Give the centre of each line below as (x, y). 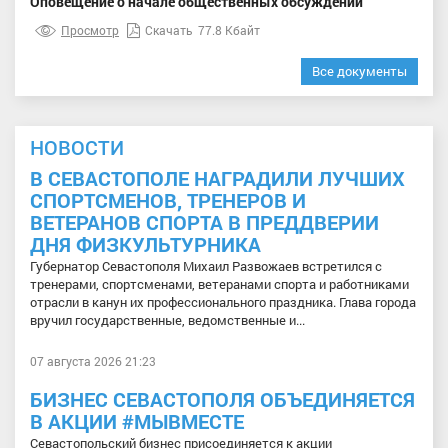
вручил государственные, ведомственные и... (167, 319)
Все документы (359, 70)
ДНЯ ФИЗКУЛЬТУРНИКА (145, 243)
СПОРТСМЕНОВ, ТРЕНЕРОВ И (168, 199)
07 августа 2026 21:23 (93, 360)
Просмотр (90, 29)
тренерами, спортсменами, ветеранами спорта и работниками (219, 283)
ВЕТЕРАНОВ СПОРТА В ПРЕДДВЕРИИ (204, 221)
